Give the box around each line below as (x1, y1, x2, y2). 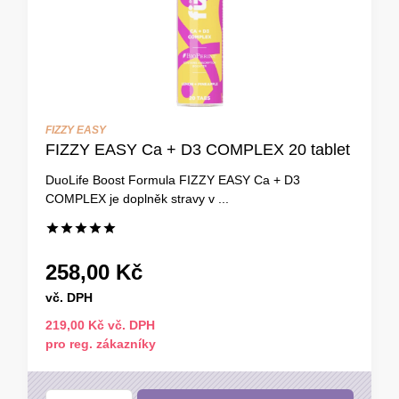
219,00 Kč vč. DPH (45, 317, 155, 332)
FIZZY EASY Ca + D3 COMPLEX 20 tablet (45, 140, 350, 159)
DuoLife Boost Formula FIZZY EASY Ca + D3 (45, 172, 300, 187)
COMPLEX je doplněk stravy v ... (45, 191, 229, 206)
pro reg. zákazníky (45, 336, 156, 351)
